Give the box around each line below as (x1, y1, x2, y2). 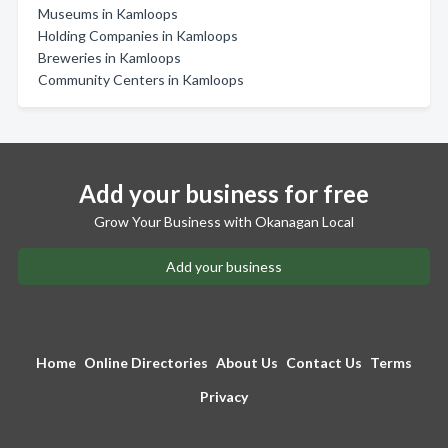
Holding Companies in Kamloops (38, 27, 238, 44)
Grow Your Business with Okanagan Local (94, 213, 354, 230)
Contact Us (286, 354, 362, 371)
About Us (216, 354, 278, 371)
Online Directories (84, 354, 208, 371)
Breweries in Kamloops (38, 49, 181, 66)
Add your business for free (79, 179, 369, 208)
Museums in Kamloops (38, 5, 178, 22)
